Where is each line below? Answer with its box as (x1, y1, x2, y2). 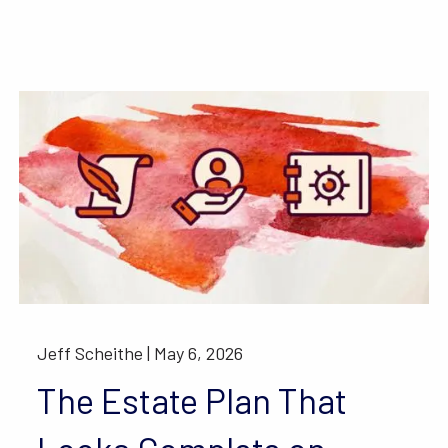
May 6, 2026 (154, 342, 244, 365)
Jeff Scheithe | (37, 342, 155, 365)
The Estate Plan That (37, 379, 348, 422)
